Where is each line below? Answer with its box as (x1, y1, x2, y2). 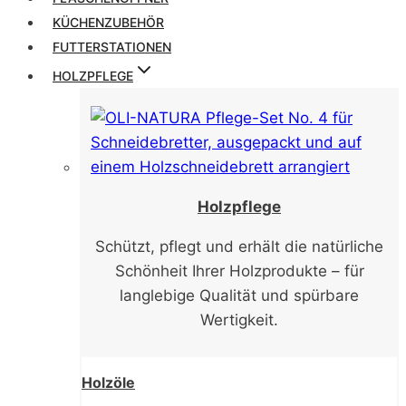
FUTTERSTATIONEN (53, 38, 171, 54)
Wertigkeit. (200, 310, 278, 329)
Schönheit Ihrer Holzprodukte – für (114, 261, 364, 280)
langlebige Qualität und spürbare (120, 285, 359, 304)
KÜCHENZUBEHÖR (53, 14, 164, 30)
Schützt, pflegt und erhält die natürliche (95, 237, 383, 256)
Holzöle (82, 372, 135, 391)
